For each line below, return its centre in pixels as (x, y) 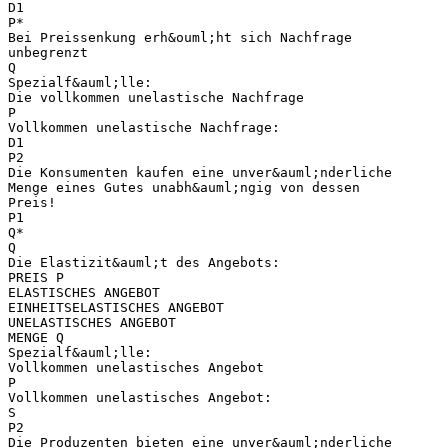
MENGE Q (36, 337)
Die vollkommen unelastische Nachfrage (156, 97)
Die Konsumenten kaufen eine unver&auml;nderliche (200, 172)
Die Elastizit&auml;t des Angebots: (144, 262)
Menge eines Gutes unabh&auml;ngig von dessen (184, 187)
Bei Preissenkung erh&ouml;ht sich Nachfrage (180, 37)
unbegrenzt (48, 52)
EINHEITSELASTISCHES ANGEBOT (116, 307)
